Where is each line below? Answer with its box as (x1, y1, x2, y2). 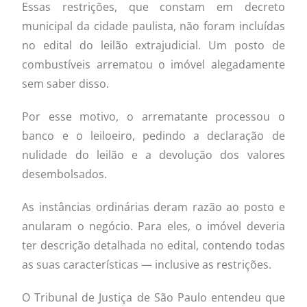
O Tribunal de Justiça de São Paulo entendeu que (22, 289, 285, 305)
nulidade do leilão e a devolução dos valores (22, 147, 285, 162)
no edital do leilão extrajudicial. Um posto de (22, 37, 285, 53)
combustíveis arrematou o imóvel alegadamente (22, 56, 285, 72)
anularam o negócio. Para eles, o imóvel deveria (22, 218, 285, 234)
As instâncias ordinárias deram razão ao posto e (22, 199, 285, 214)
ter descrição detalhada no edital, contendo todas (22, 237, 285, 253)
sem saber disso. (22, 75, 110, 91)
